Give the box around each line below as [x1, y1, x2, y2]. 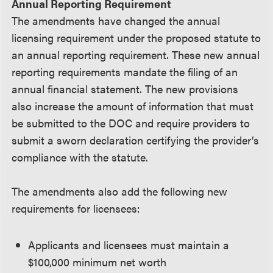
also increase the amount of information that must [12, 98, 254, 113]
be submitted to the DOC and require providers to [12, 115, 250, 130]
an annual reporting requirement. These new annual [12, 47, 260, 62]
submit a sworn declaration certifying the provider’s [12, 132, 260, 147]
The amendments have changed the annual [12, 13, 221, 28]
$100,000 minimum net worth [28, 254, 170, 269]
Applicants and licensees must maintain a [28, 237, 230, 252]
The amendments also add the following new [12, 183, 228, 199]
